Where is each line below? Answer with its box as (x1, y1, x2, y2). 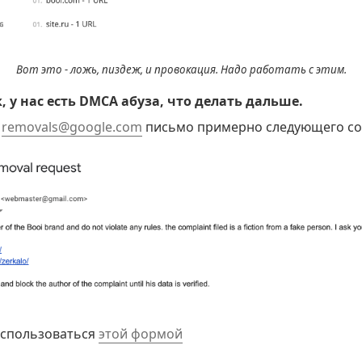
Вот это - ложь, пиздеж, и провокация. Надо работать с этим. (15, 62, 347, 78)
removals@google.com (2, 118, 142, 137)
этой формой (99, 324, 183, 343)
